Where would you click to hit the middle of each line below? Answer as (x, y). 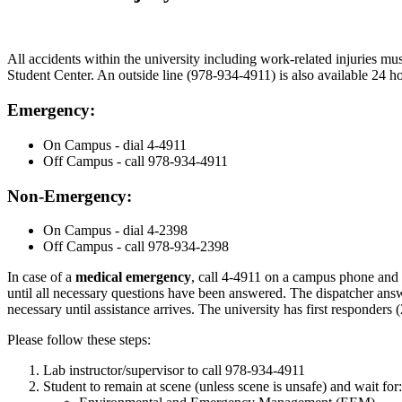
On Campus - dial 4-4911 (115, 144)
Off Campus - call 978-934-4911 (135, 161)
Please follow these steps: (79, 340)
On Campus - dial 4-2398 (115, 231)
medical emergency (133, 277)
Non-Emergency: (70, 196)
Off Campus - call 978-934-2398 (136, 247)
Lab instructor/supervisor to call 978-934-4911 (174, 371)
